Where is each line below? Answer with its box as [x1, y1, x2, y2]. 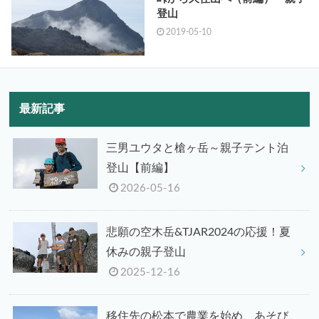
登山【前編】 [105, 162, 174, 174]
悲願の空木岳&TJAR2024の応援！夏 [105, 226, 291, 239]
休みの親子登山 [105, 246, 186, 258]
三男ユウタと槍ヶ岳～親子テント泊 [105, 142, 288, 155]
